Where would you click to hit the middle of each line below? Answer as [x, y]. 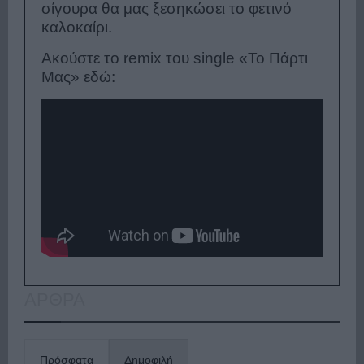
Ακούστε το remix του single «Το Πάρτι [175, 58]
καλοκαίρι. [77, 27]
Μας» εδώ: [78, 76]
